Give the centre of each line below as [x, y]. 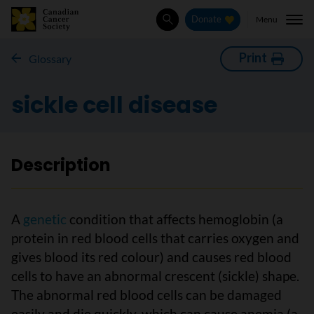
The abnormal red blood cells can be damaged [146, 295]
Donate [207, 20]
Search [182, 26]
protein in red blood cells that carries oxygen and [155, 238]
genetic [45, 219]
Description [61, 165]
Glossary [50, 59]
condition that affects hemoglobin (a [176, 219]
